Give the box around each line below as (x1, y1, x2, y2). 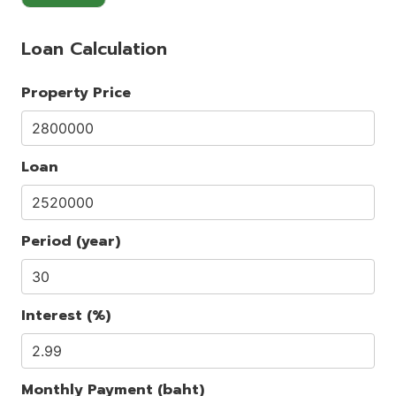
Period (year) (21, 231, 120, 253)
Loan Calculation (21, 35, 167, 63)
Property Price (21, 82, 131, 104)
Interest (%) (21, 305, 110, 327)
